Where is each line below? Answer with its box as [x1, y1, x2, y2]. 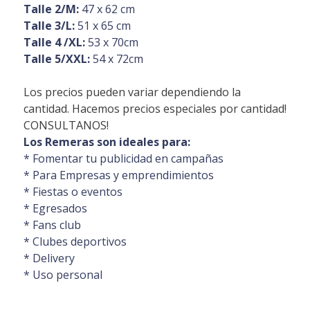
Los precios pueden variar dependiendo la [23, 84, 241, 100]
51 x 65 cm [74, 17, 131, 33]
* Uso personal [23, 266, 102, 282]
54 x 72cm [89, 51, 143, 66]
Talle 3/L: [23, 17, 75, 33]
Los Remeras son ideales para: [23, 134, 190, 149]
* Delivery [23, 250, 75, 266]
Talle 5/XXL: [23, 51, 90, 66]
